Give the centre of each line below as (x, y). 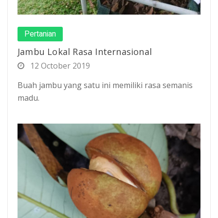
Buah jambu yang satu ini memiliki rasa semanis (105, 85)
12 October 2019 (59, 65)
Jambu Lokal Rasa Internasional (85, 51)
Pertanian (40, 34)
